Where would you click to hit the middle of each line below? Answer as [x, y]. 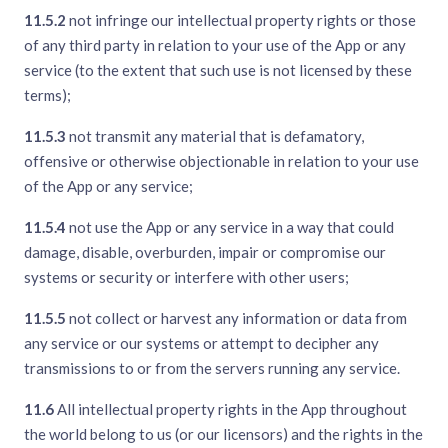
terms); [47, 95]
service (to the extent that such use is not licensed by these [218, 70]
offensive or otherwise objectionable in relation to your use [221, 161]
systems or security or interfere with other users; [186, 277]
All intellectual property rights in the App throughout [230, 409]
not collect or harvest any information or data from [236, 318]
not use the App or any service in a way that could [230, 227]
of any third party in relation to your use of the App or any [215, 45]
